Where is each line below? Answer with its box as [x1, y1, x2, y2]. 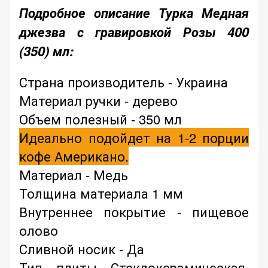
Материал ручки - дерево [19, 91, 178, 110]
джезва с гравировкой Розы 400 [19, 22, 249, 42]
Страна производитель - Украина [19, 72, 228, 92]
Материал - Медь [19, 165, 128, 184]
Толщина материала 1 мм [19, 184, 183, 203]
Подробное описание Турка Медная [19, 3, 249, 23]
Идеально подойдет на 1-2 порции [19, 128, 249, 147]
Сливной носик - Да [19, 239, 144, 258]
